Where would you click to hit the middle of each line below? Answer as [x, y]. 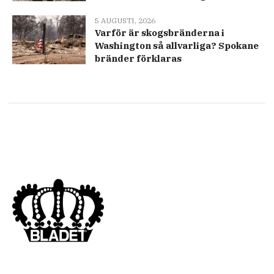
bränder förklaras [138, 59]
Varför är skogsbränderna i [160, 33]
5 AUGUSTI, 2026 [125, 21]
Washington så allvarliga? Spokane [177, 46]
